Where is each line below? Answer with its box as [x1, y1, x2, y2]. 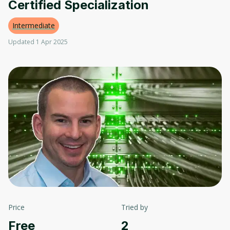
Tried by [121, 202, 148, 213]
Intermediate [12, 21, 55, 30]
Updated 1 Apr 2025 [8, 37, 68, 46]
